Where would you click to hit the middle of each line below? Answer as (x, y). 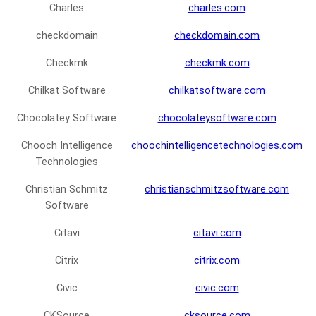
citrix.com (217, 261)
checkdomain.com (217, 36)
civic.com (217, 288)
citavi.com (217, 233)
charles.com (217, 8)
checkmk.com (217, 63)
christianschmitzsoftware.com (217, 190)
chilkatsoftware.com (217, 91)
